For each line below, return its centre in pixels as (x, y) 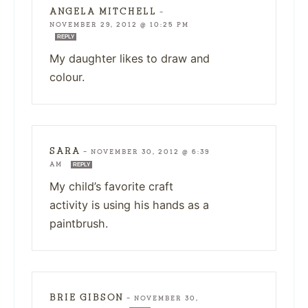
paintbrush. (79, 223)
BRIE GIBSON (87, 297)
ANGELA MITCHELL (103, 11)
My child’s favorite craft (111, 186)
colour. (67, 77)
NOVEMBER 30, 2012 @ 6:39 (150, 152)
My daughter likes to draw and (130, 58)
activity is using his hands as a (129, 205)
